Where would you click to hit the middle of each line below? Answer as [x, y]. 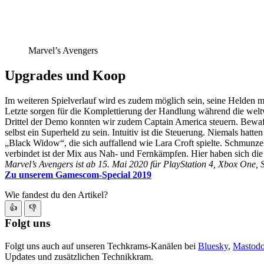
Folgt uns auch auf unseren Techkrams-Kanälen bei [101, 246]
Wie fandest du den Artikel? [56, 195]
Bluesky [213, 246]
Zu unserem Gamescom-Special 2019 [78, 175]
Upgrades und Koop [65, 76]
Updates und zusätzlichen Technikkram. [79, 256]
